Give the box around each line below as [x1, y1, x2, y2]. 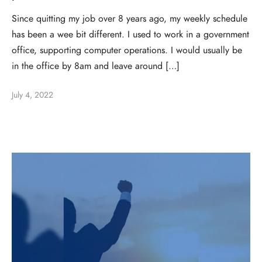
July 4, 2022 [12, 89, 53, 101]
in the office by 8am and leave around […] [12, 60, 180, 73]
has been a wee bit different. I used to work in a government [12, 28, 249, 42]
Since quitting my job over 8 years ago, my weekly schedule [12, 12, 247, 26]
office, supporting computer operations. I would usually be [12, 44, 242, 57]
